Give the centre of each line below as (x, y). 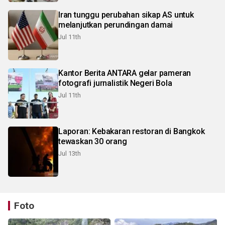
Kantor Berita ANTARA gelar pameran (98, 73)
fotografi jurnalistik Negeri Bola (115, 83)
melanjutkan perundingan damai (116, 25)
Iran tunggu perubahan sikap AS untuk (126, 15)
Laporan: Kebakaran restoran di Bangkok (132, 131)
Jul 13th (70, 153)
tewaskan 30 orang (93, 141)
